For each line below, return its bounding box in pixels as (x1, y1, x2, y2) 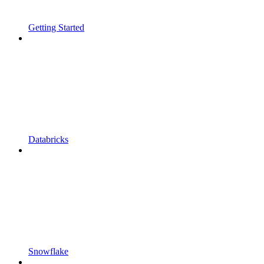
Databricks (28, 134, 68, 144)
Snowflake (28, 246, 68, 256)
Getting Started (28, 22, 84, 32)
